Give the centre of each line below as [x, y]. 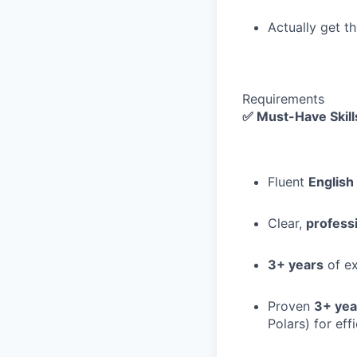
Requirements [283, 99]
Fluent [288, 182]
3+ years [296, 265]
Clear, [287, 223]
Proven [291, 306]
